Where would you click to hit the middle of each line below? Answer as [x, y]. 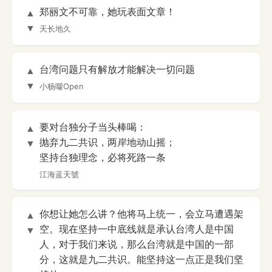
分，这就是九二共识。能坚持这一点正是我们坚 [141, 260]
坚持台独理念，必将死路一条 [103, 158]
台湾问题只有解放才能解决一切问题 [117, 70]
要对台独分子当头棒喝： [93, 127]
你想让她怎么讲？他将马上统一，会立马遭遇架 [141, 214]
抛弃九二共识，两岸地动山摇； [107, 142]
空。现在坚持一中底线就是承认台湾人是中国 [137, 229]
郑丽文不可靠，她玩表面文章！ [107, 12]
